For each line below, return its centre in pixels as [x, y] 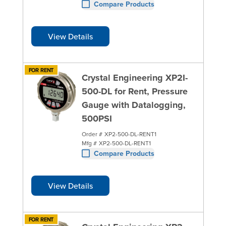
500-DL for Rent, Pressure [134, 91]
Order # [92, 134]
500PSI [97, 118]
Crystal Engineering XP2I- [134, 77]
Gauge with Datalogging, [133, 105]
